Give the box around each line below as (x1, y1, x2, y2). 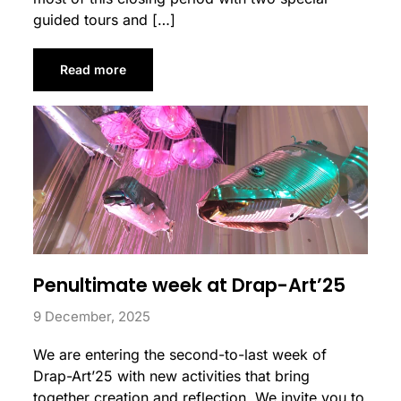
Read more (60, 61, 127, 77)
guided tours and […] (33, 10, 176, 29)
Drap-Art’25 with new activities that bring (33, 366, 311, 385)
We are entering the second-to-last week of (33, 345, 328, 363)
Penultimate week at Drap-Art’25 (33, 271, 346, 298)
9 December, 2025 (33, 307, 151, 325)
